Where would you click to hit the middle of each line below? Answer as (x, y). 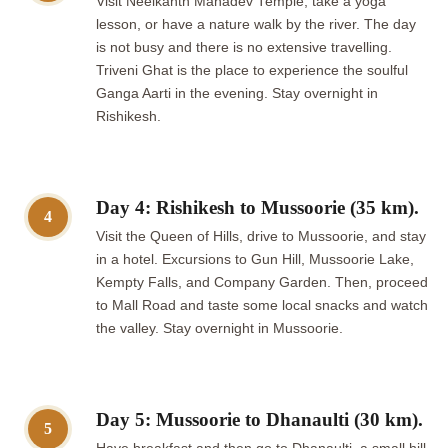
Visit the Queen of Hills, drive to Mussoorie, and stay (261, 237)
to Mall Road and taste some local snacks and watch (262, 306)
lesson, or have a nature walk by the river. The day (256, 25)
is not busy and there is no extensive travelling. (244, 48)
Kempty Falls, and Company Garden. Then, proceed (262, 283)
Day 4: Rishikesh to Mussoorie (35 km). (257, 208)
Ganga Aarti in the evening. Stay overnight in (237, 94)
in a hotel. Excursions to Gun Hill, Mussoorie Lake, (255, 260)
